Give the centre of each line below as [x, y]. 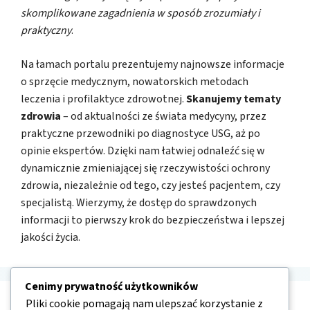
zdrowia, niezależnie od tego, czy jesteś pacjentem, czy [151, 185]
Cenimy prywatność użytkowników [111, 286]
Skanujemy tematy [234, 99]
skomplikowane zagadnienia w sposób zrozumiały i [140, 13]
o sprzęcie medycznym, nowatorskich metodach [135, 81]
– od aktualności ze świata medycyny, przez [164, 116]
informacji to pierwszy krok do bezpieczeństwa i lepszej [153, 220]
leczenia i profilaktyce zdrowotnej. [103, 99]
